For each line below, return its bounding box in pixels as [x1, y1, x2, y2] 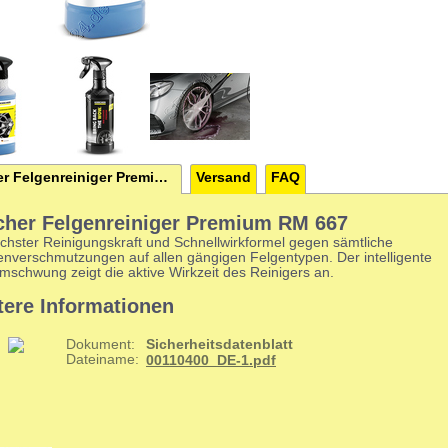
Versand [196, 170, 251, 185]
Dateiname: [66, 351, 139, 367]
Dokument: [66, 336, 135, 352]
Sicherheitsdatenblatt [146, 336, 293, 352]
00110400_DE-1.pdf [146, 352, 276, 368]
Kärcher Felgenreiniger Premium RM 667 [154, 170, 168, 185]
